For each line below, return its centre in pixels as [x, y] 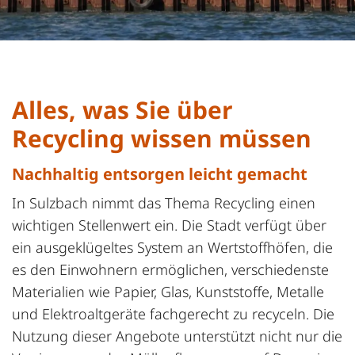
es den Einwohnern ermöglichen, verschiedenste [170, 269]
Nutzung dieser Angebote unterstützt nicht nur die [177, 336]
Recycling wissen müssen [162, 138]
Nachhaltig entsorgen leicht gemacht [160, 174]
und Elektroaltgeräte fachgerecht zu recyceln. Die [173, 313]
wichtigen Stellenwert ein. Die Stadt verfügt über [169, 225]
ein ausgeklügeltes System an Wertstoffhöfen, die [172, 247]
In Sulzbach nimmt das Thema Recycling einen [164, 202]
